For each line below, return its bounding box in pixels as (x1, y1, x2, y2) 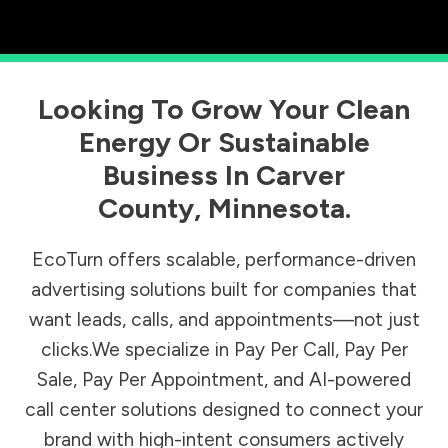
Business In (103, 158, 256, 193)
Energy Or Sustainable (78, 125, 370, 160)
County (97, 191, 194, 226)
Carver (256, 158, 345, 193)
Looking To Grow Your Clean (38, 92, 410, 127)
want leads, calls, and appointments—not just (28, 308, 420, 332)
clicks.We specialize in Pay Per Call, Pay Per (40, 338, 408, 362)
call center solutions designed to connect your (25, 398, 423, 422)
